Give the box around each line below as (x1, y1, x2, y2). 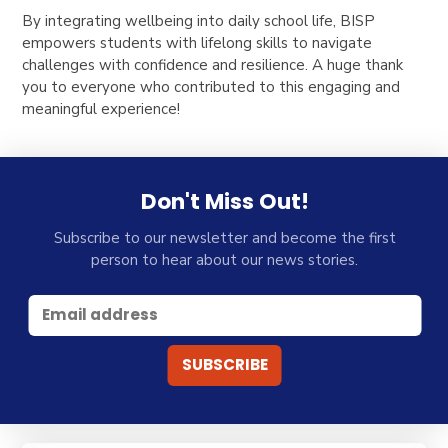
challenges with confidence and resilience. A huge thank (22, 54, 404, 75)
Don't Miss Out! (140, 185, 309, 217)
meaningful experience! (22, 98, 181, 119)
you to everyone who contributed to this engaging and (22, 76, 401, 97)
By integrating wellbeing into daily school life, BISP (22, 10, 376, 31)
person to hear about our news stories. (91, 250, 359, 271)
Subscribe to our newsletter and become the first (53, 228, 396, 249)
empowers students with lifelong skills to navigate (22, 32, 373, 53)
